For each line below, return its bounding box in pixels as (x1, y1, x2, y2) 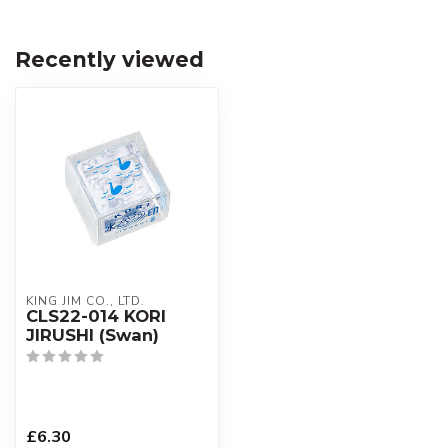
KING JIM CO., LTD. (26, 293, 145, 309)
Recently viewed (15, 47, 204, 72)
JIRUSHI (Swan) (26, 325, 159, 345)
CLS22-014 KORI (26, 306, 166, 326)
